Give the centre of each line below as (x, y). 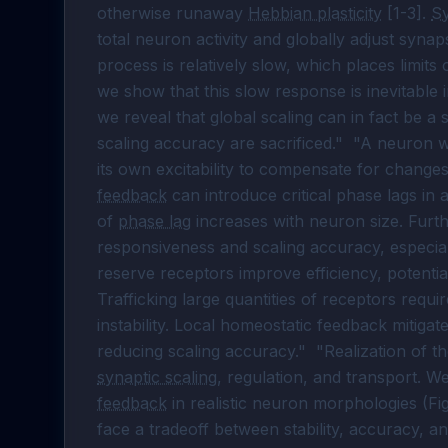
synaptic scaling (157, 377)
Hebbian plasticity (315, 13)
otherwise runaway (172, 13)
